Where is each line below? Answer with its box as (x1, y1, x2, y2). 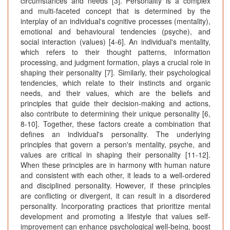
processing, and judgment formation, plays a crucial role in (21, 57, 210, 68)
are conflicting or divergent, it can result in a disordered (21, 190, 210, 201)
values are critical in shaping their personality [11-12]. (21, 149, 210, 160)
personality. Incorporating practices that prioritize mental (21, 201, 210, 212)
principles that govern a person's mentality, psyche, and (21, 139, 210, 150)
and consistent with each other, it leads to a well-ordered (21, 170, 210, 181)
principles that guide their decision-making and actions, (21, 98, 210, 109)
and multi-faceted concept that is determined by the (21, 6, 210, 16)
